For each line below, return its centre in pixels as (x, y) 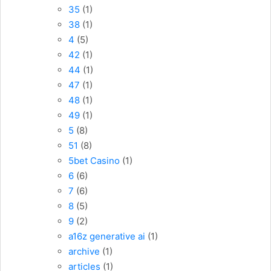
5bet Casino (94, 161)
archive (84, 252)
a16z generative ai (107, 237)
